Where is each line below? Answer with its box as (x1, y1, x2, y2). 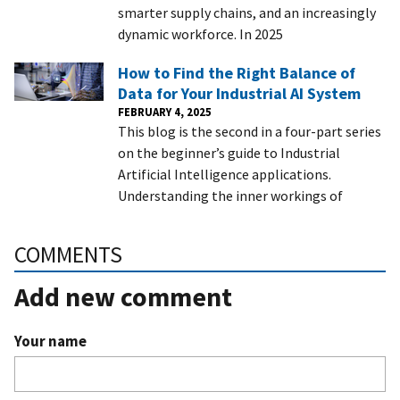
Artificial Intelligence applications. (118, 165, 331, 184)
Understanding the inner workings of (118, 187, 343, 205)
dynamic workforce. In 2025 (118, 25, 283, 44)
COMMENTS (14, 240, 122, 270)
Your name (14, 331, 87, 352)
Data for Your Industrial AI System (118, 83, 361, 104)
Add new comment (14, 280, 232, 314)
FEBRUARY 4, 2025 (118, 104, 212, 120)
